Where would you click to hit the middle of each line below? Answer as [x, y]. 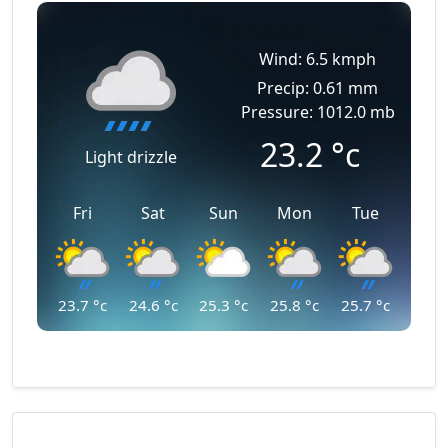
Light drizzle [130, 157]
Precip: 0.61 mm [317, 88]
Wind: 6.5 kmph [317, 59]
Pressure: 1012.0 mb [317, 112]
